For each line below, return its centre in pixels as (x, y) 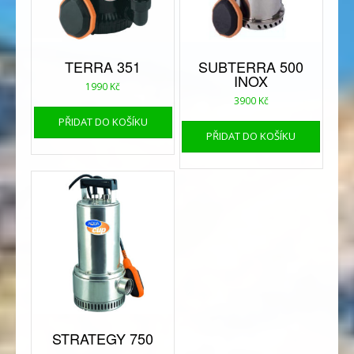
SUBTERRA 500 (251, 66)
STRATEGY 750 (103, 338)
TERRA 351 (103, 66)
